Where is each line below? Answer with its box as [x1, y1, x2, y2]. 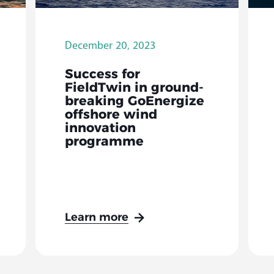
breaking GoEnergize [64, 95, 204, 108]
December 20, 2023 [64, 38, 155, 52]
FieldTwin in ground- [64, 81, 204, 95]
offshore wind [64, 108, 157, 122]
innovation [64, 122, 136, 135]
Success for [64, 68, 140, 81]
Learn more [64, 212, 128, 224]
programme [64, 135, 144, 149]
